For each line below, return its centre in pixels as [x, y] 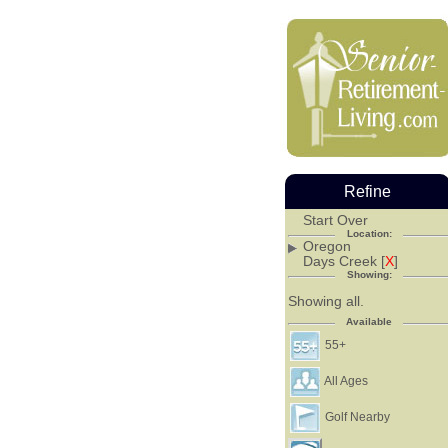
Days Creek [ [343, 260]
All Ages [345, 381]
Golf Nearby [356, 417]
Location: [369, 233]
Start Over [335, 219]
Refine [367, 191]
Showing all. [326, 300]
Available [369, 322]
